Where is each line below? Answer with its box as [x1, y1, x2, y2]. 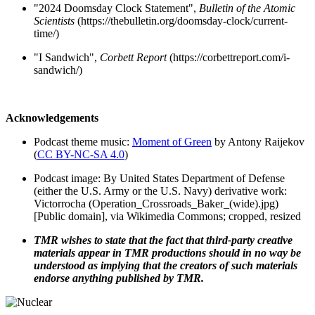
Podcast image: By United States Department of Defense [34, 172, 285, 184]
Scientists [34, 14, 75, 27]
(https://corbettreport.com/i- [167, 51, 290, 63]
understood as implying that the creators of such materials [34, 259, 297, 271]
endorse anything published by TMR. [34, 271, 204, 284]
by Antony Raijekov [212, 135, 304, 148]
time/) [34, 27, 59, 39]
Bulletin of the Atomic [199, 1, 295, 14]
